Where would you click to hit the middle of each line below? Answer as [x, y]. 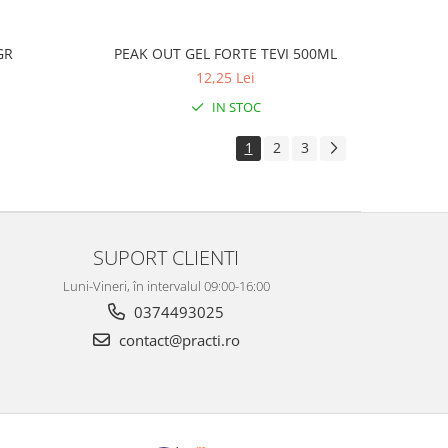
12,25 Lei [226, 77]
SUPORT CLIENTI [166, 257]
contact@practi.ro [177, 340]
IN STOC [234, 107]
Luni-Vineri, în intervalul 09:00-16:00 [166, 286]
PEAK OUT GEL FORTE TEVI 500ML [226, 53]
